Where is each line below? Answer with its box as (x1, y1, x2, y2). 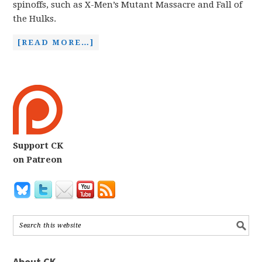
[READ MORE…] (18, 38, 95, 47)
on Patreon (13, 154, 63, 165)
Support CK (13, 140, 64, 151)
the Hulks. (13, 13, 57, 24)
